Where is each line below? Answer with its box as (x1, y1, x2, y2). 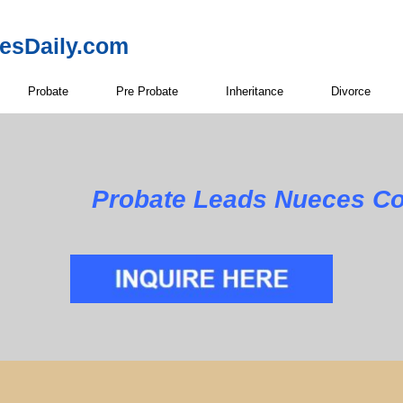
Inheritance (226, 84, 283, 98)
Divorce (331, 84, 371, 98)
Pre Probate (116, 84, 178, 98)
